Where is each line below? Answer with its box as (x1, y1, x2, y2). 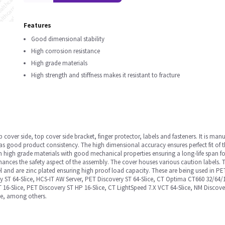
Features (24, 21, 51, 30)
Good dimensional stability (31, 35, 104, 43)
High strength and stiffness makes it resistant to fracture (31, 71, 180, 79)
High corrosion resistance (31, 47, 100, 55)
